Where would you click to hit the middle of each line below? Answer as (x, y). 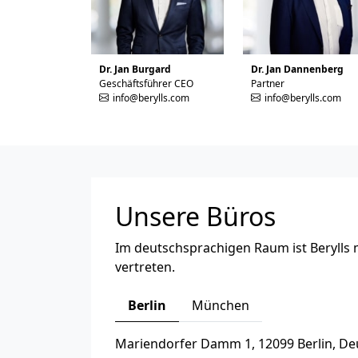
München (221, 305)
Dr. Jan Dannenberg (297, 69)
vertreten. (145, 267)
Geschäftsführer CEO (146, 83)
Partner (268, 83)
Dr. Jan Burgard (135, 69)
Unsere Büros (195, 216)
